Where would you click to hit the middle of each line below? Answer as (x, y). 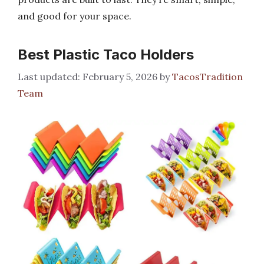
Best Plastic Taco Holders (106, 55)
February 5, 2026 (120, 77)
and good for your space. (75, 16)
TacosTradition (207, 77)
